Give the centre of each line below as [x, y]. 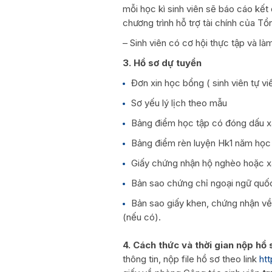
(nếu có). [142, 217]
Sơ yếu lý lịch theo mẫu [179, 103]
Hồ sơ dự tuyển [168, 63]
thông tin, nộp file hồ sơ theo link [191, 259]
